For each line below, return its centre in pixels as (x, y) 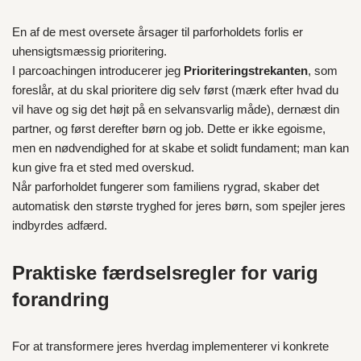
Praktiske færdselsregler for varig (165, 273)
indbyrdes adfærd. (60, 225)
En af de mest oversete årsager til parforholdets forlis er (158, 32)
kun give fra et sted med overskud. (103, 167)
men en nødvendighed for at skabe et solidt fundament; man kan (180, 148)
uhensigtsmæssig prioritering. (89, 51)
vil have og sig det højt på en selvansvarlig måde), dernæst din (176, 109)
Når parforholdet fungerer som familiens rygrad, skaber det (166, 187)
